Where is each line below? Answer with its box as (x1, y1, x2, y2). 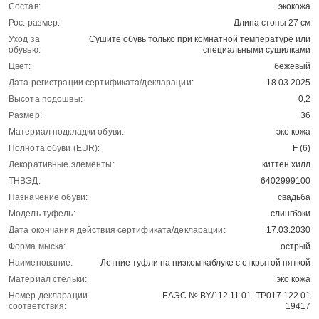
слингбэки (271, 209, 310, 219)
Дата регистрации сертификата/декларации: (9, 78, 194, 88)
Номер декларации (9, 291, 88, 301)
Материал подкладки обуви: (9, 127, 124, 137)
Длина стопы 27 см (234, 18, 310, 28)
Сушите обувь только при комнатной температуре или (89, 34, 310, 45)
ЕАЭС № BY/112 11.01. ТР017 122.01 (162, 291, 310, 301)
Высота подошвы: (9, 94, 83, 105)
